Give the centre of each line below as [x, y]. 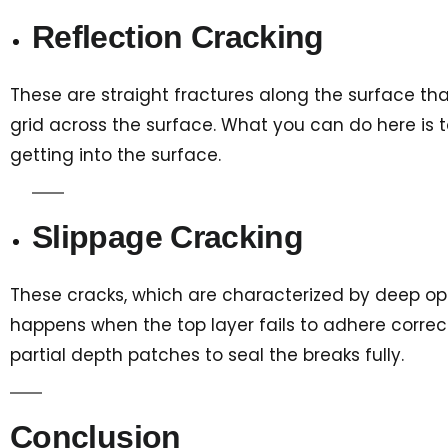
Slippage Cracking [168, 236]
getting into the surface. [118, 154]
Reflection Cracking [178, 36]
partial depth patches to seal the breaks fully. [209, 354]
